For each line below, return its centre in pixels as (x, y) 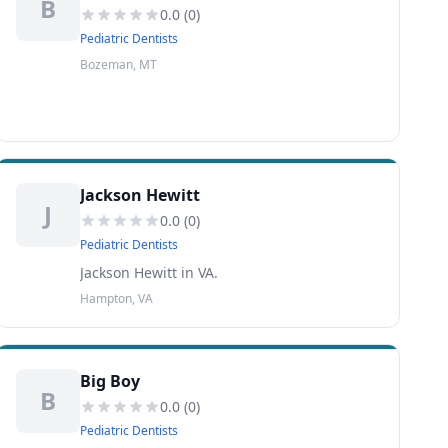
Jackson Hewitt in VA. (148, 272)
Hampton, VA (116, 298)
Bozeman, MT (118, 64)
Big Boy (109, 381)
